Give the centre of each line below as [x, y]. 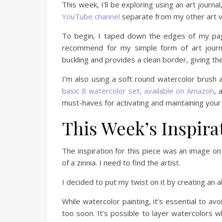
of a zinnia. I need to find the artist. [121, 163]
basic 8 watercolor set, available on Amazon [138, 91]
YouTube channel [91, 16]
